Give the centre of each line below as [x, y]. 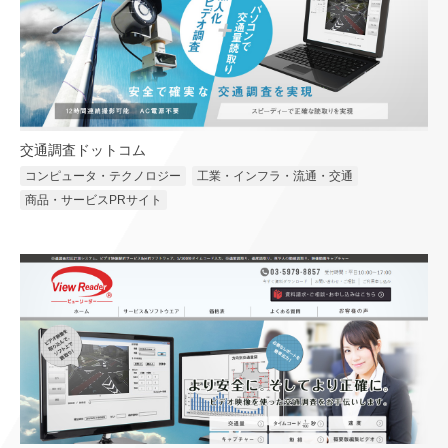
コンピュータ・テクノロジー [103, 176]
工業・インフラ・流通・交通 [275, 176]
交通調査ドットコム [83, 151]
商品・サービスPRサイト [93, 200]
